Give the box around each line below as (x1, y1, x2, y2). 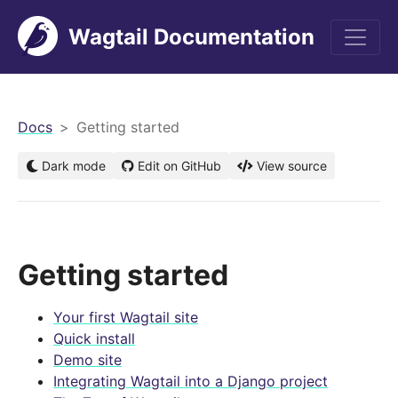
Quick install (53, 330, 135, 347)
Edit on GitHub (138, 158, 221, 173)
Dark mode (38, 158, 106, 173)
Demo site (53, 351, 122, 369)
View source (257, 158, 327, 173)
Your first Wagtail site (53, 308, 198, 326)
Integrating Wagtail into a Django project (53, 372, 328, 390)
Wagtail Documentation (68, 23, 314, 50)
